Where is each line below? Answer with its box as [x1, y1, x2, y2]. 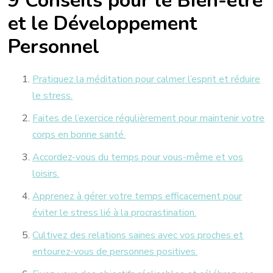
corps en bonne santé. [32, 128, 126, 142]
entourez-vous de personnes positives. [32, 245, 198, 259]
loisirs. [32, 167, 60, 181]
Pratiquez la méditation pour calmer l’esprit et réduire [32, 73, 261, 87]
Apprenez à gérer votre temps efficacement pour [32, 190, 243, 204]
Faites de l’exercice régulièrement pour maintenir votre [32, 112, 265, 126]
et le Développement [8, 10, 197, 37]
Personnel [8, 33, 100, 60]
